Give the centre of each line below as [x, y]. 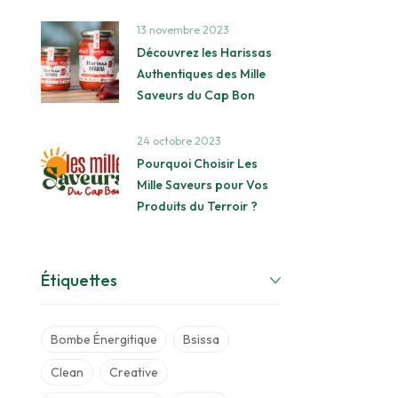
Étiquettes [79, 280]
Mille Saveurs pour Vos [202, 184]
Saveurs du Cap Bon [195, 95]
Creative [134, 372]
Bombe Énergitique [104, 339]
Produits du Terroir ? [197, 206]
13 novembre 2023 [183, 29]
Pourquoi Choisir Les [197, 163]
